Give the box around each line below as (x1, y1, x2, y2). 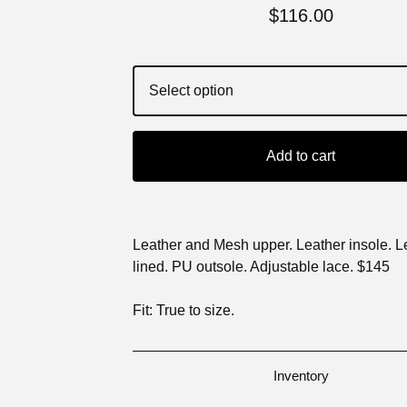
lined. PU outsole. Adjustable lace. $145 (133, 259, 390, 274)
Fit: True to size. (133, 303, 234, 318)
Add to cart (266, 148, 335, 164)
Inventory (273, 368, 329, 383)
